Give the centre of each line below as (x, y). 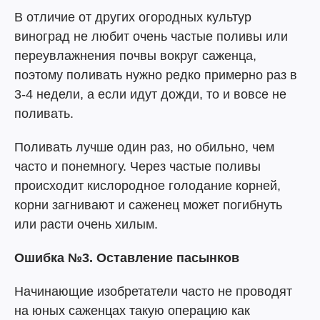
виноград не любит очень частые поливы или (151, 36)
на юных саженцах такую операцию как (132, 311)
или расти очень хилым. (86, 224)
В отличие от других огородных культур (133, 17)
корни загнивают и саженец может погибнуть (148, 205)
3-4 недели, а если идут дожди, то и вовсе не (150, 94)
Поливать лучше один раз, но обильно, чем (144, 147)
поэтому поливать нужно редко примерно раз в (156, 75)
